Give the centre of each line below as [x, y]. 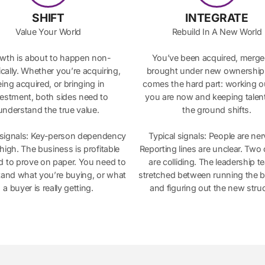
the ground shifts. [217, 110]
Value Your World [48, 32]
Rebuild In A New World [217, 32]
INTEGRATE [217, 17]
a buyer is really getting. [48, 188]
